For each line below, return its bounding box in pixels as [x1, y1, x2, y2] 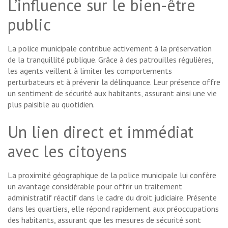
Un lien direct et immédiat [8, 121, 193, 142]
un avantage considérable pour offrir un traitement [8, 181, 182, 191]
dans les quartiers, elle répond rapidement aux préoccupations [8, 203, 219, 214]
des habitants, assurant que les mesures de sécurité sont [8, 214, 201, 225]
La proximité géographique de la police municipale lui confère [8, 169, 216, 180]
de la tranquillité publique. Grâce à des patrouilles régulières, [8, 54, 213, 65]
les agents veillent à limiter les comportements [8, 65, 172, 76]
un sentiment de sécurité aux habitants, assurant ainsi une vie [8, 88, 217, 98]
